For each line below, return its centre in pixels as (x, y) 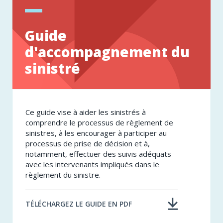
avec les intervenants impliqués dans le (92, 165)
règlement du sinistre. (63, 175)
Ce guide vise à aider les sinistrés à (86, 112)
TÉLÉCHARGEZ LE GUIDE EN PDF (79, 204)
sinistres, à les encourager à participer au (96, 133)
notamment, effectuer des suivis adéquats (98, 154)
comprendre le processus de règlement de (99, 123)
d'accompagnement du (107, 52)
